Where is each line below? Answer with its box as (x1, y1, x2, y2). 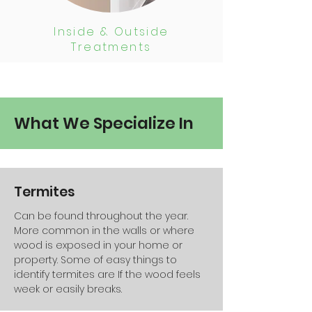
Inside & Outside (54, 24, 169, 40)
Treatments (71, 39, 152, 55)
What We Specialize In (14, 112, 194, 134)
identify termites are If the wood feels (14, 267, 201, 281)
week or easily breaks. (14, 282, 122, 296)
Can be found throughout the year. (14, 209, 188, 223)
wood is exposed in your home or (14, 238, 182, 252)
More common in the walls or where (14, 224, 194, 237)
